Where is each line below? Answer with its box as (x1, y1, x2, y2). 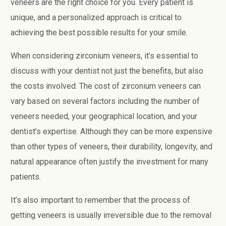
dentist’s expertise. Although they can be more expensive (11, 126, 213, 136)
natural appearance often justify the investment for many (11, 156, 209, 166)
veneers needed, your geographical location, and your (11, 111, 198, 121)
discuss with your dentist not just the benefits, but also (11, 66, 204, 76)
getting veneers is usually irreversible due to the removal (11, 210, 212, 220)
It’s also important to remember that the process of (11, 195, 191, 205)
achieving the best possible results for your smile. (11, 27, 188, 37)
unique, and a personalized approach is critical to (11, 12, 182, 22)
